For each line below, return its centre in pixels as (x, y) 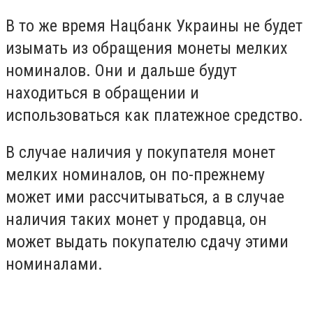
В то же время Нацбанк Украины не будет (154, 26)
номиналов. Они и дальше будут (121, 70)
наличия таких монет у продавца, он (136, 220)
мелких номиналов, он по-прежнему (135, 175)
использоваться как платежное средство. (154, 115)
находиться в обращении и (102, 93)
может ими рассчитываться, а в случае (145, 197)
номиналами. (54, 264)
